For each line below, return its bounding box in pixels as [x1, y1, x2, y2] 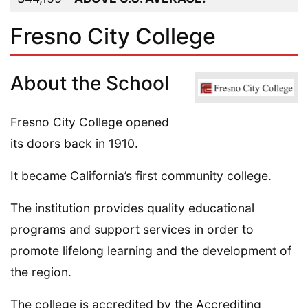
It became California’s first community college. [10, 168, 272, 183]
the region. [10, 265, 71, 279]
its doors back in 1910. [10, 136, 138, 151]
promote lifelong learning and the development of [10, 243, 291, 258]
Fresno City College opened [10, 115, 169, 129]
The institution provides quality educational [10, 201, 254, 215]
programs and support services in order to [10, 222, 254, 236]
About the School [10, 71, 169, 95]
